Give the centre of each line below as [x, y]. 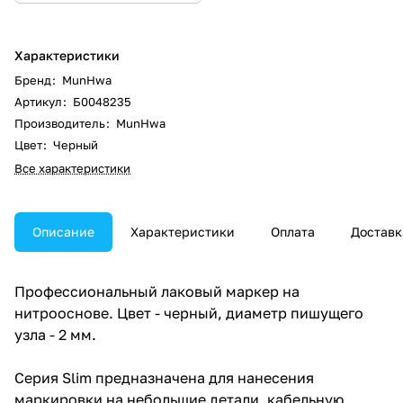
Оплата [293, 231]
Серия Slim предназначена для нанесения [164, 377]
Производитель [61, 123]
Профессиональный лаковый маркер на [157, 291]
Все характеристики [72, 168]
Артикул [40, 101]
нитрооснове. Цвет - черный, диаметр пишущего [189, 313]
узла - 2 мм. [55, 334]
